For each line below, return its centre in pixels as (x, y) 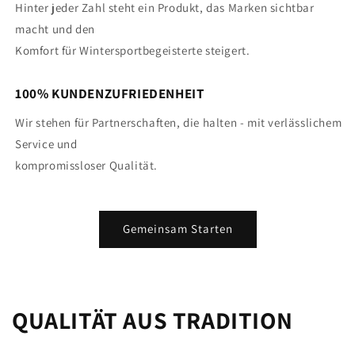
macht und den (55, 29)
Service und (46, 143)
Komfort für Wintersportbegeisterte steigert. (133, 50)
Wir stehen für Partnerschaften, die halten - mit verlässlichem (179, 122)
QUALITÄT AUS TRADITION (153, 320)
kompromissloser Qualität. (86, 165)
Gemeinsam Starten (177, 229)
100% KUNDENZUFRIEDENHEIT (110, 93)
